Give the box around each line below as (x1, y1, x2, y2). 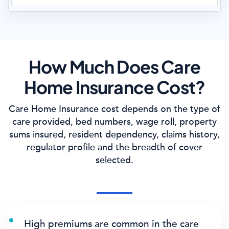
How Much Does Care (29, 56, 200, 78)
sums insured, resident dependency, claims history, (9, 129, 220, 140)
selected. (96, 154, 133, 166)
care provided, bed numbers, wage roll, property (12, 116, 217, 127)
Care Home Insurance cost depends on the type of (9, 103, 220, 114)
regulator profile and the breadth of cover (27, 142, 202, 153)
